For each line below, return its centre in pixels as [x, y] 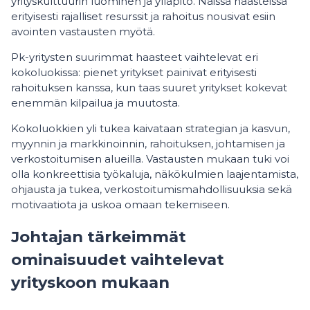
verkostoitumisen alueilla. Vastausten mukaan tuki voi [150, 159]
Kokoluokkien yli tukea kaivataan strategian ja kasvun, [151, 128]
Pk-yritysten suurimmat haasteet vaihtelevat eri [135, 57]
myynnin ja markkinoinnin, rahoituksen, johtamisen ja [148, 144]
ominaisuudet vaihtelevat [118, 259]
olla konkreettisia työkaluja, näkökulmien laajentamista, [155, 174]
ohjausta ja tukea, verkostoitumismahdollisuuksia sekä [152, 189]
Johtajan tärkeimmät [99, 236]
